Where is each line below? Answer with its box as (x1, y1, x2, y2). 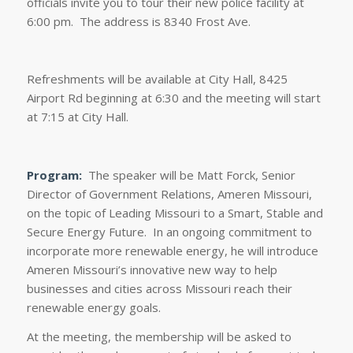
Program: (26, 166, 88, 183)
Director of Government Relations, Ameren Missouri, (26, 185, 312, 202)
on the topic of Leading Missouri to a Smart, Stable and (26, 204, 323, 221)
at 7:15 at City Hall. (26, 109, 128, 125)
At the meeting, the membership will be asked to (26, 328, 292, 344)
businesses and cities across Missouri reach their (26, 280, 292, 296)
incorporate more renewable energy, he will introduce (26, 242, 318, 258)
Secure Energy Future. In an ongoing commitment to (26, 223, 312, 240)
